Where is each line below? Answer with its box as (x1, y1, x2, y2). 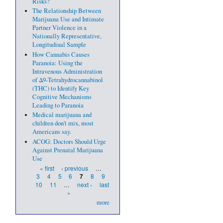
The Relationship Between (32, 6, 101, 15)
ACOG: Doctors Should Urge (32, 137, 106, 146)
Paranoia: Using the (32, 58, 83, 67)
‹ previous (61, 164, 89, 173)
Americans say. (32, 127, 71, 136)
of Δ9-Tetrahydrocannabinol (32, 75, 103, 84)
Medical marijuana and (32, 111, 92, 119)
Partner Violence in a (32, 23, 87, 32)
